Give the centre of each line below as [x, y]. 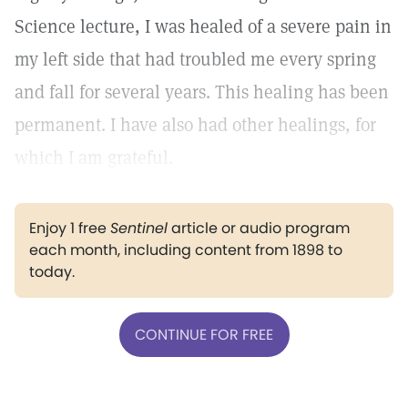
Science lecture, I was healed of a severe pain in [203, 26]
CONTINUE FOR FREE [204, 334]
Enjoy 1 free [70, 228]
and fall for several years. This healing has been [202, 92]
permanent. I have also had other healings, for [195, 125]
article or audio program [259, 228]
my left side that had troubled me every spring [195, 59]
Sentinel [139, 228]
